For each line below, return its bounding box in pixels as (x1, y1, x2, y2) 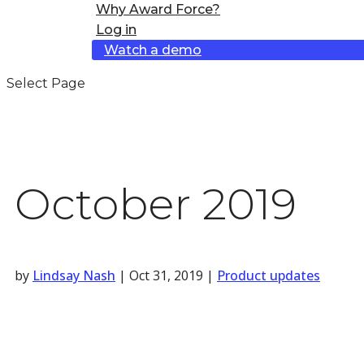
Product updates (217, 266, 320, 284)
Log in (96, 22, 136, 37)
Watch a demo (104, 42, 201, 58)
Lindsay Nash (32, 266, 115, 284)
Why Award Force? (96, 2, 220, 17)
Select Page (6, 76, 85, 91)
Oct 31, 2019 (129, 266, 203, 284)
